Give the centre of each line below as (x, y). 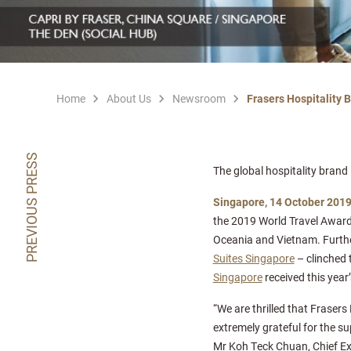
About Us (129, 98)
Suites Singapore (253, 258)
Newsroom (199, 98)
